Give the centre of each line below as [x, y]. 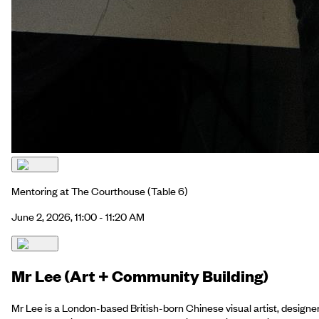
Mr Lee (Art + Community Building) [140, 276]
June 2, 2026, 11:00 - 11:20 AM [78, 217]
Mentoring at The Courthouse [78, 191]
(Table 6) [167, 191]
